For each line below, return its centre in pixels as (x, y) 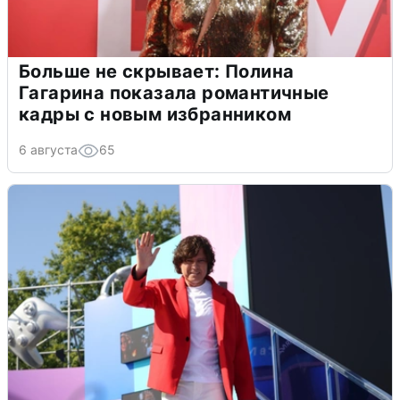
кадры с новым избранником (155, 114)
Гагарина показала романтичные (174, 92)
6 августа (48, 149)
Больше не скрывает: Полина (157, 71)
